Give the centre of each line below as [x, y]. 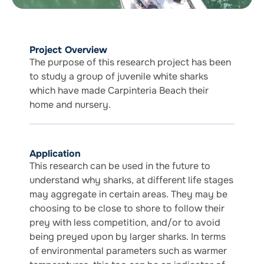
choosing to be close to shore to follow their [127, 208]
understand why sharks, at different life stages [131, 180]
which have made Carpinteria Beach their [119, 90]
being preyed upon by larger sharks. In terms [128, 236]
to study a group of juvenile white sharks [119, 76]
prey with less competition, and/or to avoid [125, 222]
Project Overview [68, 49]
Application [55, 153]
